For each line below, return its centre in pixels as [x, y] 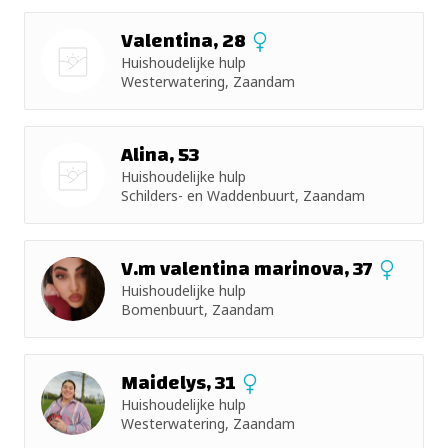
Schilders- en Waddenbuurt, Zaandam [243, 195]
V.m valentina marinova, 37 [249, 268]
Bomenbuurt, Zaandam [197, 309]
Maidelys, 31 [180, 382]
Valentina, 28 [185, 40]
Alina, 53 [160, 154]
